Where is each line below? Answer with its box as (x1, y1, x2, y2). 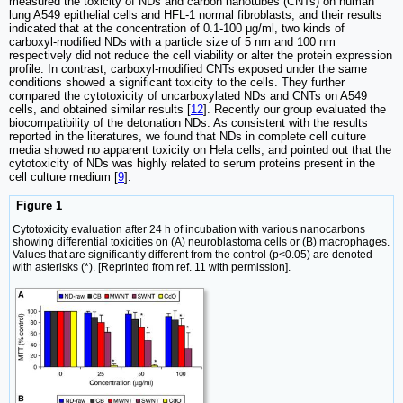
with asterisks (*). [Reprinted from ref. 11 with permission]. (13, 261, 291, 274)
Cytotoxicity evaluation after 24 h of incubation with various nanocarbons (13, 223, 365, 237)
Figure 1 (13, 198, 62, 212)
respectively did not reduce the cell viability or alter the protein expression (9, 48, 392, 62)
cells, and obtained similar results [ (9, 102, 191, 116)
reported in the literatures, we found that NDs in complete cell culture (9, 129, 366, 143)
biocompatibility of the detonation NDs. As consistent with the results (9, 115, 368, 130)
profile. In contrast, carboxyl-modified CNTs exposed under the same (9, 61, 367, 76)
